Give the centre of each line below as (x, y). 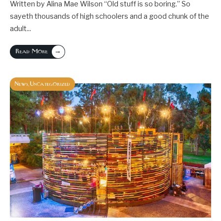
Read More (32, 52)
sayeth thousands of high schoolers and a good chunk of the (110, 17)
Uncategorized (50, 84)
